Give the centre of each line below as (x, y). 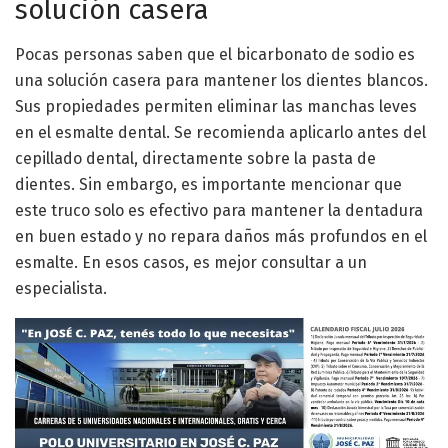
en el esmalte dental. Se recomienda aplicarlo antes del (220, 132)
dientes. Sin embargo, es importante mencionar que (208, 184)
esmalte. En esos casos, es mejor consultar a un (191, 262)
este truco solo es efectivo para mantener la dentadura (219, 210)
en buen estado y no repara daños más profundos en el (221, 236)
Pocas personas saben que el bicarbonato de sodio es (215, 54)
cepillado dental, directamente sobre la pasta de (195, 158)
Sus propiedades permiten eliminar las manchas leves (216, 106)
